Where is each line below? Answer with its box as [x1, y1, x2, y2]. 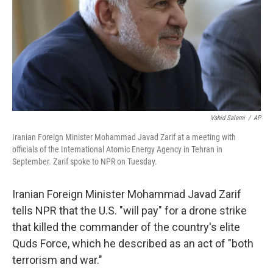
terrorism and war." [12, 253, 102, 266]
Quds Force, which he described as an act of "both [12, 237, 253, 250]
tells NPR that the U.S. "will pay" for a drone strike [12, 204, 247, 217]
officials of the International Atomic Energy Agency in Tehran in [12, 144, 222, 154]
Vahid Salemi [210, 114, 245, 122]
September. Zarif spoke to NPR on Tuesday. [12, 157, 157, 166]
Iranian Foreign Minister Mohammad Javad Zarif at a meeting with [12, 132, 236, 142]
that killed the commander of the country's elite [12, 221, 240, 233]
